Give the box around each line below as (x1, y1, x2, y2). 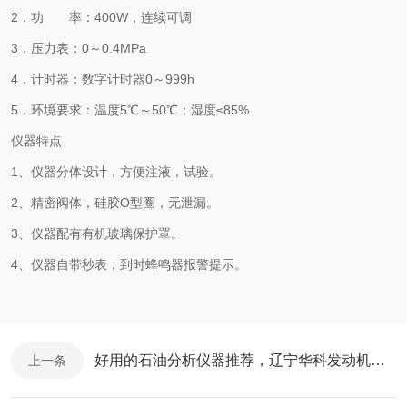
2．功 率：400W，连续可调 (11, 10, 192, 25)
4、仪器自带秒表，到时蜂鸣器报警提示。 (11, 257, 247, 272)
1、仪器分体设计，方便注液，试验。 (11, 164, 222, 179)
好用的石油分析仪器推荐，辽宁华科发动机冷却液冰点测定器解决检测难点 (371, 352, 385, 368)
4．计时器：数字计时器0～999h (11, 72, 194, 86)
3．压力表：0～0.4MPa (11, 41, 146, 55)
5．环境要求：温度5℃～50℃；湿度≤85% (11, 103, 249, 117)
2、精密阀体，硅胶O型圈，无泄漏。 (11, 195, 219, 210)
